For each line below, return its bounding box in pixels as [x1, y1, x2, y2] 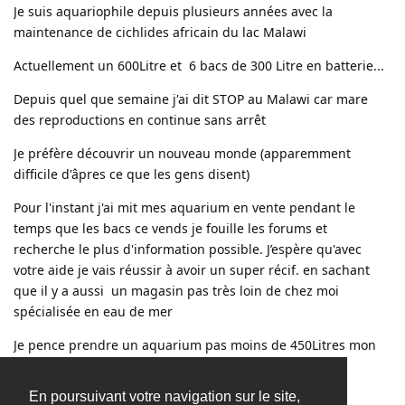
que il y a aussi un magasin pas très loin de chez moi [14, 282, 339, 299]
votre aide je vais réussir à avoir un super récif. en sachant [14, 261, 370, 278]
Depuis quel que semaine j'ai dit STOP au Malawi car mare [14, 90, 368, 108]
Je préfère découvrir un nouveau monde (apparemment [14, 145, 351, 162]
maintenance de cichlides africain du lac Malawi [14, 24, 306, 41]
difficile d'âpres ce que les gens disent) [14, 165, 250, 183]
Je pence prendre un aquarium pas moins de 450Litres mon [14, 336, 376, 353]
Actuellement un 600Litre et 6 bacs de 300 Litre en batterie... [14, 57, 384, 74]
